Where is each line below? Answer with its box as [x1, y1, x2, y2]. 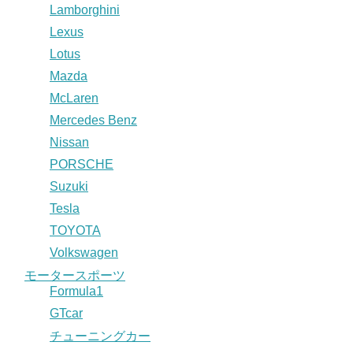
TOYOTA [50, 223, 101, 237]
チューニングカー [50, 329, 150, 343]
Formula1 [50, 284, 103, 298]
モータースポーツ [24, 268, 125, 282]
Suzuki [50, 179, 88, 193]
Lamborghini [50, 2, 120, 17]
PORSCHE [50, 157, 113, 171]
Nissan [50, 135, 89, 149]
